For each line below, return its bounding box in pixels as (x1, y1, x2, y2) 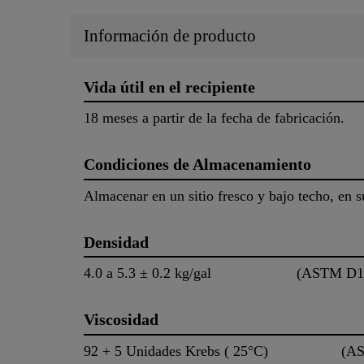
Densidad (84, 232, 149, 251)
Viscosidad (84, 310, 158, 329)
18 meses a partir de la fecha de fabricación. (84, 110, 344, 127)
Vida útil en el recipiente (84, 77, 255, 96)
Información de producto (84, 25, 256, 45)
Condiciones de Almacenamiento (84, 155, 311, 174)
